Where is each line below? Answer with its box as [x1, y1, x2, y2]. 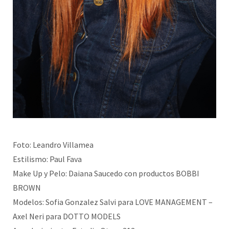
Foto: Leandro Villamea [13, 140, 94, 150]
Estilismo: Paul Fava [13, 154, 82, 164]
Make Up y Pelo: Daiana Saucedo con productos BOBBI [13, 168, 199, 178]
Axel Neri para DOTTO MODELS [13, 211, 121, 221]
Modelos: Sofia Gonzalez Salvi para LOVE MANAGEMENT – [13, 197, 213, 207]
